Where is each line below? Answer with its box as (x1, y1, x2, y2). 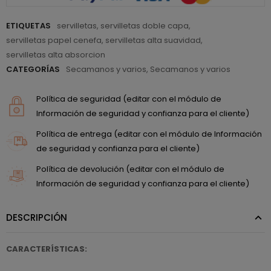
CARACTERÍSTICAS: (6, 243, 87, 255)
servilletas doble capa (100, 19, 189, 31)
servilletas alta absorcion (6, 48, 105, 60)
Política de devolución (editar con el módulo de (36, 163, 224, 175)
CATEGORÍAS (6, 63, 60, 75)
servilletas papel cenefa (6, 34, 102, 46)
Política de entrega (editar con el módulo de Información (36, 128, 262, 140)
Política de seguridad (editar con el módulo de (36, 93, 221, 105)
